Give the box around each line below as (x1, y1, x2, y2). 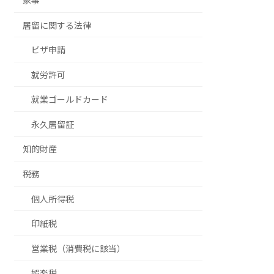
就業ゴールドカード (31, 94, 109, 105)
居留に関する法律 (23, 20, 92, 31)
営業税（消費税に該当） (31, 243, 126, 254)
